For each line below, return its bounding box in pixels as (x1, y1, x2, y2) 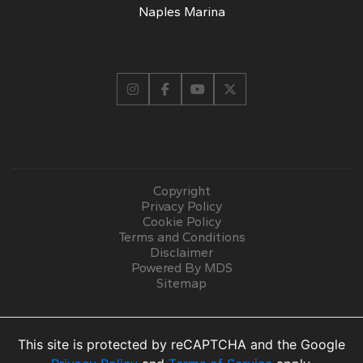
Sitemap (156, 275, 207, 291)
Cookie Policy (142, 213, 221, 229)
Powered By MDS (130, 259, 233, 275)
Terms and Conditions (117, 228, 246, 245)
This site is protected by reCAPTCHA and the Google (18, 335, 345, 352)
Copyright (152, 182, 211, 199)
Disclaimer (150, 244, 213, 260)
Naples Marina (138, 3, 225, 19)
